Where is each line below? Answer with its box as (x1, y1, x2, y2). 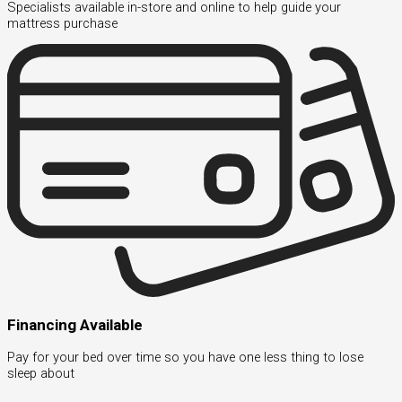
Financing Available (7, 316, 143, 335)
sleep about (7, 365, 74, 382)
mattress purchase (7, 14, 118, 31)
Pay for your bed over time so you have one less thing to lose (7, 349, 363, 366)
